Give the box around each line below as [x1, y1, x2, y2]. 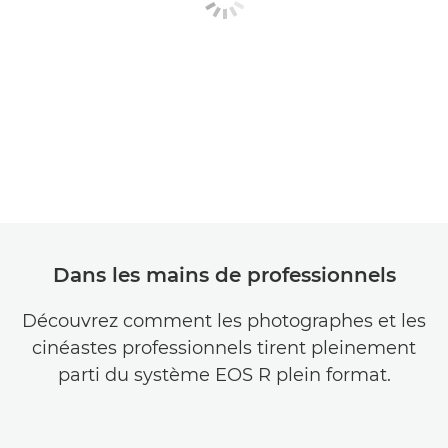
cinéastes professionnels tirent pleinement [32, 337, 416, 360]
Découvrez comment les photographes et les [22, 310, 426, 333]
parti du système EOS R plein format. [57, 364, 391, 387]
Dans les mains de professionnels [52, 263, 396, 288]
